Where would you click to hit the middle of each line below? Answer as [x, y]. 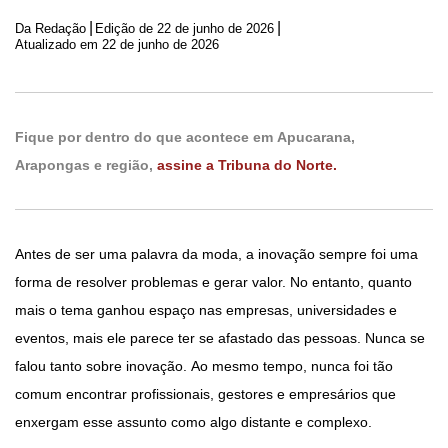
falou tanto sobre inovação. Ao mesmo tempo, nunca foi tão [204, 366]
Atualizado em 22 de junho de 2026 [196, 45]
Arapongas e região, [86, 165]
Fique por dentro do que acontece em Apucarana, [185, 137]
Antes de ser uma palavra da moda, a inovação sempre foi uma [216, 254]
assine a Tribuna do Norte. [247, 165]
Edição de [126, 28]
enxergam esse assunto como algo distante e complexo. [193, 422]
